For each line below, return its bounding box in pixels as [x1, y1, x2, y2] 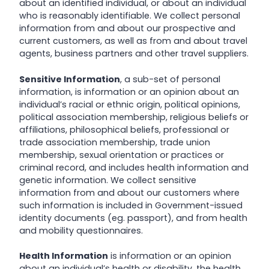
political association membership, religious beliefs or [19, 110, 249, 123]
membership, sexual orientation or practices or [19, 148, 224, 161]
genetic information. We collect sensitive [19, 174, 196, 186]
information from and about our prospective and [19, 22, 235, 35]
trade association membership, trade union [19, 136, 210, 148]
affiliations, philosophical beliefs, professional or [19, 123, 229, 136]
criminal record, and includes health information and [19, 161, 249, 174]
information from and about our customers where [19, 186, 240, 199]
